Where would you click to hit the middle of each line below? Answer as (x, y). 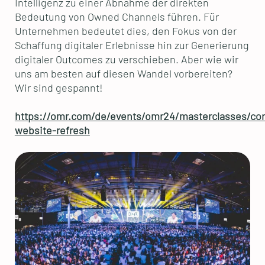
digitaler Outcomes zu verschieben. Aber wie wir (126, 59)
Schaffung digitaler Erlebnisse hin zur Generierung (132, 45)
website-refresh (52, 130)
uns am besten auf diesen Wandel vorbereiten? (123, 74)
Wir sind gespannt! (59, 88)
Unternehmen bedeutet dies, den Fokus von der (125, 31)
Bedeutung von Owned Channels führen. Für (117, 17)
